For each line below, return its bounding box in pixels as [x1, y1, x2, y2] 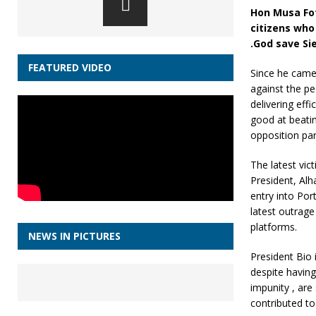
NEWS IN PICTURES [28, 229, 121, 243]
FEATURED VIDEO [28, 61, 111, 75]
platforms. [250, 219, 297, 233]
